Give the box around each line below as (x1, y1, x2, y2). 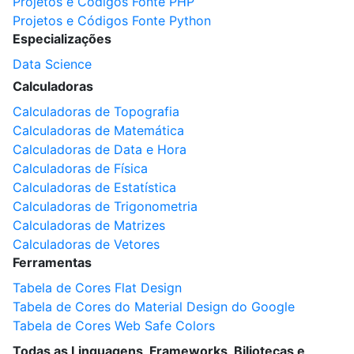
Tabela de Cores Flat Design (13, 280, 182, 296)
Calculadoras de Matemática (13, 122, 184, 138)
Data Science (13, 56, 92, 72)
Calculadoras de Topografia (13, 104, 179, 119)
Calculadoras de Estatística (13, 179, 176, 195)
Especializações (13, 31, 111, 47)
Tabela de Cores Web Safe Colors (13, 318, 215, 333)
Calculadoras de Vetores (13, 236, 160, 252)
